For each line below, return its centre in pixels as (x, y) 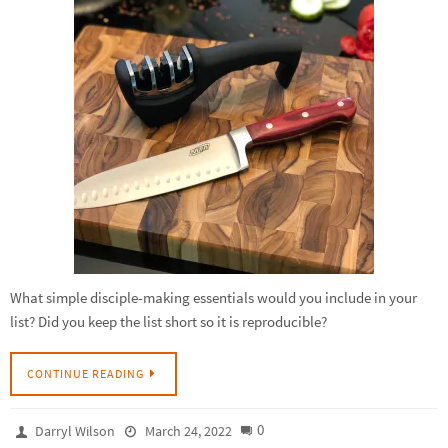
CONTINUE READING (85, 373)
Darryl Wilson (75, 430)
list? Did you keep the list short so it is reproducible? (168, 321)
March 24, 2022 (188, 430)
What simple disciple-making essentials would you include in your (213, 297)
